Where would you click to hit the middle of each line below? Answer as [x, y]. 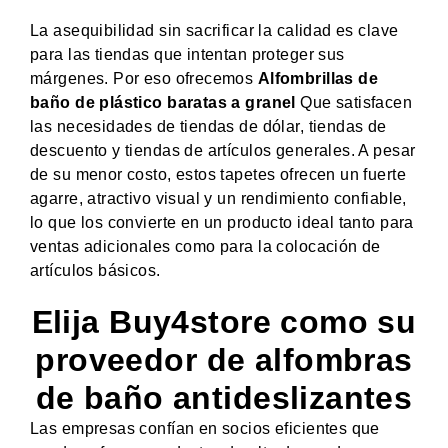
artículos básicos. [95, 270]
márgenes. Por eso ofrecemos [144, 78]
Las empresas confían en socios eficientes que [205, 428]
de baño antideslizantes [224, 397]
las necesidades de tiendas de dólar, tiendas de [208, 126]
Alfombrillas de [318, 78]
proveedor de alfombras [224, 359]
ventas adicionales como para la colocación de [205, 246]
